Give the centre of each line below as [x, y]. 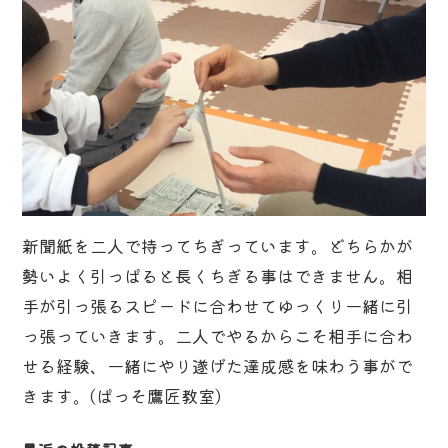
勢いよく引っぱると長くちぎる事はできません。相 [218, 276]
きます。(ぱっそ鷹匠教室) [122, 396]
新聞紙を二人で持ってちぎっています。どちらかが [218, 246]
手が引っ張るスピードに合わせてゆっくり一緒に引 [218, 306]
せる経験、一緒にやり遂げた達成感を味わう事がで [218, 366]
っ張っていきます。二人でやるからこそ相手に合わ [218, 336]
